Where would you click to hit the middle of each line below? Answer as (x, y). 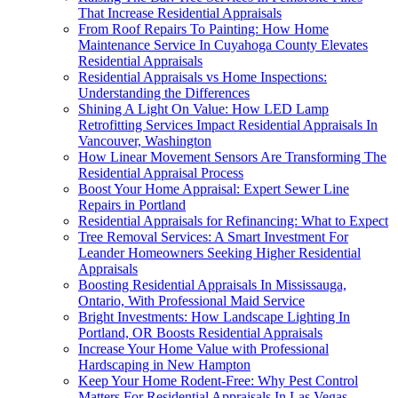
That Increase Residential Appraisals (180, 12)
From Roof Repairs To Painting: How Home (203, 28)
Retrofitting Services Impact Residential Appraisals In (228, 124)
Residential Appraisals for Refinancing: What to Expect (233, 220)
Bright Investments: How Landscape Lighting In (214, 316)
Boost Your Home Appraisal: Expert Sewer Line (214, 188)
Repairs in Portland (132, 204)
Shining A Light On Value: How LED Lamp (203, 108)
